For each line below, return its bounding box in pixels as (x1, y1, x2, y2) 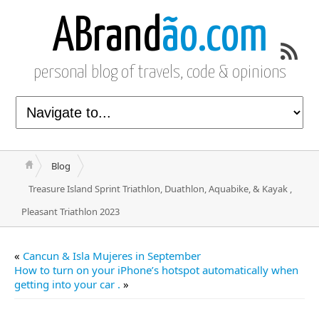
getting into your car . (14, 277, 120, 291)
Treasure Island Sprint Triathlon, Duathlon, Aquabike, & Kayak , (28, 182, 292, 195)
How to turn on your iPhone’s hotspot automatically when (14, 263, 298, 277)
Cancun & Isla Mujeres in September (23, 249, 201, 263)
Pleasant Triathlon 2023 (21, 205, 120, 218)
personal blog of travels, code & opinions (33, 64, 286, 81)
